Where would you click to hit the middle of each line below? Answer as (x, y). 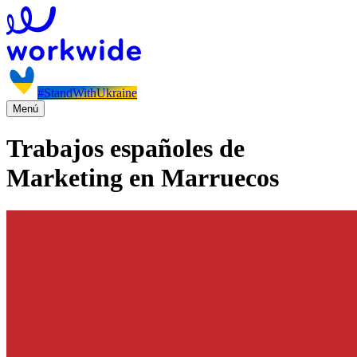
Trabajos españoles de (126, 149)
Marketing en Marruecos (143, 178)
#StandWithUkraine (87, 93)
